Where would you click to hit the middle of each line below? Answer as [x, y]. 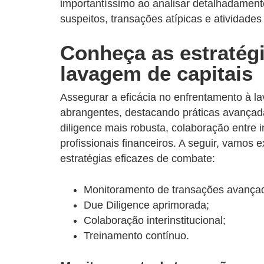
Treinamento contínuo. [136, 235]
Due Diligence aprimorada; [146, 205]
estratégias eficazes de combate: [138, 158]
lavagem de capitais [156, 73]
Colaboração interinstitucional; [155, 220]
